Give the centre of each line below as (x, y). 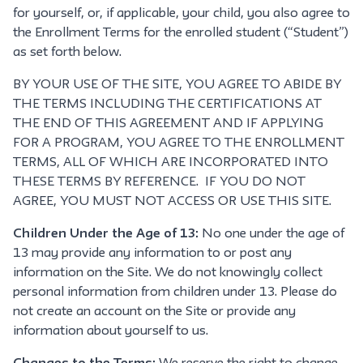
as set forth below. (67, 53)
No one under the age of (273, 234)
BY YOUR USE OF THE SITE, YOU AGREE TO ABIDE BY (177, 85)
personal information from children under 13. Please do (175, 293)
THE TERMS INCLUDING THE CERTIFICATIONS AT (167, 105)
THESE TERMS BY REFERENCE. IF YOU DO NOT (159, 182)
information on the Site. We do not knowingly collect (168, 273)
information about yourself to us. (111, 331)
